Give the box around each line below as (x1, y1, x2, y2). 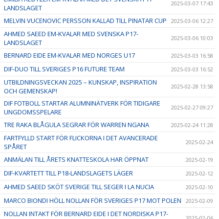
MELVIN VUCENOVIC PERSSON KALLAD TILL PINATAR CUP (4, 16, 167, 25)
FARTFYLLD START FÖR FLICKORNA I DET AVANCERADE (4, 133, 158, 142)
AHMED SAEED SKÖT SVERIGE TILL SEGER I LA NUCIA (4, 182, 154, 191)
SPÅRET (4, 142, 27, 151)
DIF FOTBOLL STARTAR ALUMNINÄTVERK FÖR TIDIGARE (4, 98, 160, 108)
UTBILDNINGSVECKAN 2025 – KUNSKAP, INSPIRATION (4, 77, 157, 87)
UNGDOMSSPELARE (4, 107, 62, 116)
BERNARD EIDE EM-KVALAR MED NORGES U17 (4, 50, 135, 60)
